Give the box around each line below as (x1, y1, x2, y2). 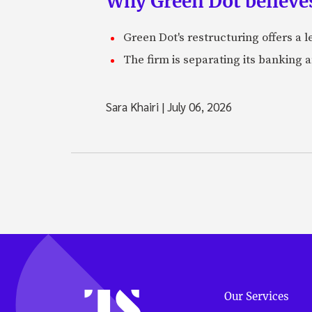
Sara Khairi (106, 98, 162, 114)
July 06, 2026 (164, 98, 232, 114)
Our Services (224, 289, 290, 303)
